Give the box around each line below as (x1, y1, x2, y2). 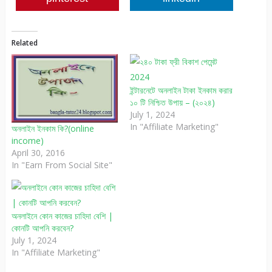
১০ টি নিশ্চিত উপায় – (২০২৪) (129, 97, 215, 109)
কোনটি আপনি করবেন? (11, 222, 73, 234)
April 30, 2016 (11, 146, 65, 158)
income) (11, 134, 44, 146)
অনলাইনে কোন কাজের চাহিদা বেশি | (11, 209, 113, 222)
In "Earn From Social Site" (11, 158, 112, 171)
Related (11, 38, 38, 49)
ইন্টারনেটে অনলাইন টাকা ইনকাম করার (129, 84, 233, 97)
